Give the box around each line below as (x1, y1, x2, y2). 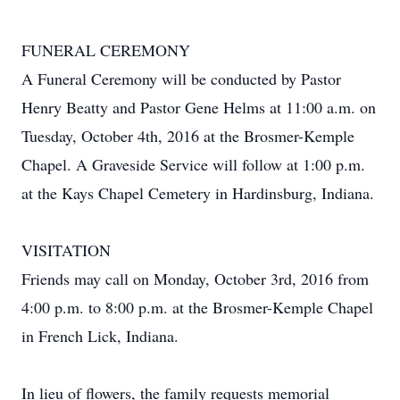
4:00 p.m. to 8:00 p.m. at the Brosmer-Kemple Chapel (21, 296, 373, 318)
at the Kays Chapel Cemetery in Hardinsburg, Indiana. (21, 182, 374, 204)
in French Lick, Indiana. (21, 325, 179, 346)
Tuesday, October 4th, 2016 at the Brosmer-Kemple (21, 125, 354, 146)
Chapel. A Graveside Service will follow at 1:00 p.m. (21, 154, 365, 175)
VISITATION (21, 239, 111, 261)
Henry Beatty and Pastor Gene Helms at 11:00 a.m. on (21, 96, 376, 118)
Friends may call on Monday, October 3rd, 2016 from (21, 268, 369, 289)
